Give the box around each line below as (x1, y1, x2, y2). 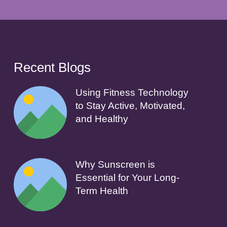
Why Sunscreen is (75, 159, 156, 170)
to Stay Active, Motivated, (75, 100, 185, 111)
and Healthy (75, 113, 129, 124)
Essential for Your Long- (75, 172, 180, 183)
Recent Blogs (14, 59, 91, 75)
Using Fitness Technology (75, 87, 189, 98)
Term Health (75, 185, 129, 197)
